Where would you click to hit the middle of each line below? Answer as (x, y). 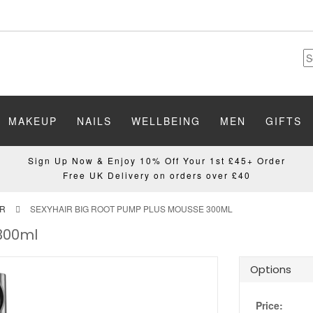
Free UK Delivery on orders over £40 (156, 175)
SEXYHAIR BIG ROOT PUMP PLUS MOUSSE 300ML (131, 209)
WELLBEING (166, 121)
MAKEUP (33, 121)
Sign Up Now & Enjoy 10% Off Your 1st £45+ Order (156, 160)
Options (270, 269)
